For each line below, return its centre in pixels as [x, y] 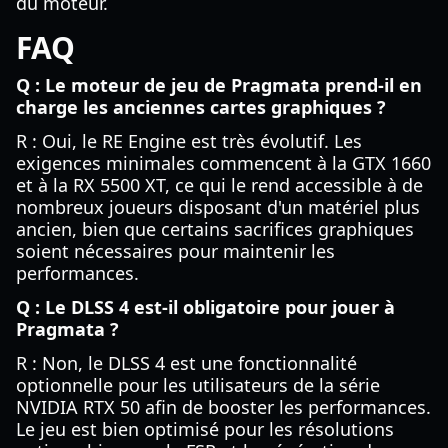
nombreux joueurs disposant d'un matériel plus [218, 207]
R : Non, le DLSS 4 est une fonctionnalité [186, 363]
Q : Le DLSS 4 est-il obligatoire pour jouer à [205, 307]
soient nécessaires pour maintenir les [175, 251]
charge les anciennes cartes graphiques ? [201, 107]
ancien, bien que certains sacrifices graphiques [215, 229]
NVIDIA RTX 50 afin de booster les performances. [223, 407]
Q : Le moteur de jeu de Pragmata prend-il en [219, 85]
